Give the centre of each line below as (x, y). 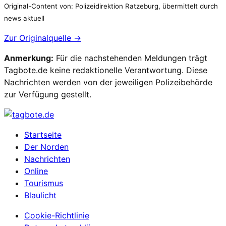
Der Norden (46, 147)
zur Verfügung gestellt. (48, 94)
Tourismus (44, 183)
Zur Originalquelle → (43, 38)
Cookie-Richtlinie (57, 215)
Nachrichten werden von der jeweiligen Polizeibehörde (108, 82)
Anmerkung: (29, 58)
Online (36, 171)
